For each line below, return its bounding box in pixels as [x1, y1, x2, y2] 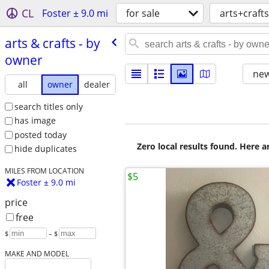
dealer [84, 78, 110, 90]
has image [14, 115, 56, 127]
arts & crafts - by [4, 34, 100, 52]
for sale [126, 7, 160, 20]
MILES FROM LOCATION [4, 166, 84, 176]
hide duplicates [14, 143, 77, 155]
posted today [14, 128, 67, 141]
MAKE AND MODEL [4, 249, 69, 259]
